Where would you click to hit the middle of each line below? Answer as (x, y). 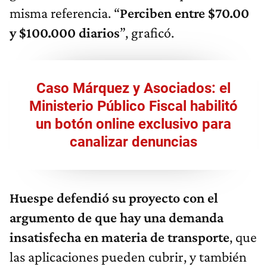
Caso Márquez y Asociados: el (133, 88)
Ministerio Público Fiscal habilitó (133, 106)
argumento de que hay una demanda (117, 217)
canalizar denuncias (133, 142)
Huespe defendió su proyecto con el (114, 197)
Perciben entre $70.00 (184, 13)
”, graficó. (147, 32)
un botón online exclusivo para (133, 124)
